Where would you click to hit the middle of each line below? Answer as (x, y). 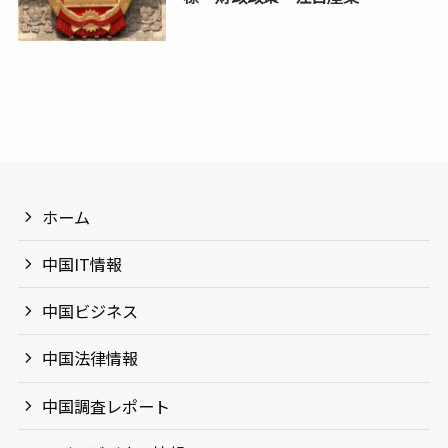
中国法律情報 (90, 358)
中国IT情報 (82, 264)
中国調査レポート (106, 405)
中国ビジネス (90, 311)
